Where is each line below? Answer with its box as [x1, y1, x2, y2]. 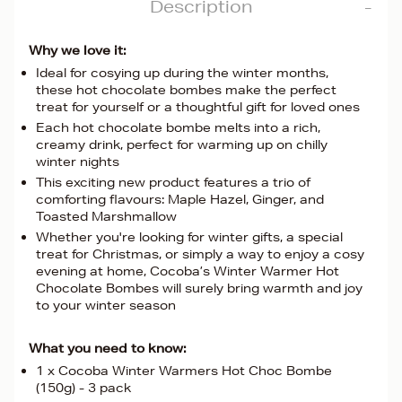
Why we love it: [29, 42, 127, 58]
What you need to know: [29, 340, 187, 356]
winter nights [36, 153, 119, 170]
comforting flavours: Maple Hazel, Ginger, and [36, 191, 324, 207]
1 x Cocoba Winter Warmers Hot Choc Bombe [36, 363, 332, 379]
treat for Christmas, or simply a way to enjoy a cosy [36, 246, 364, 262]
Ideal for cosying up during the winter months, [36, 65, 328, 81]
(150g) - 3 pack [36, 380, 131, 396]
